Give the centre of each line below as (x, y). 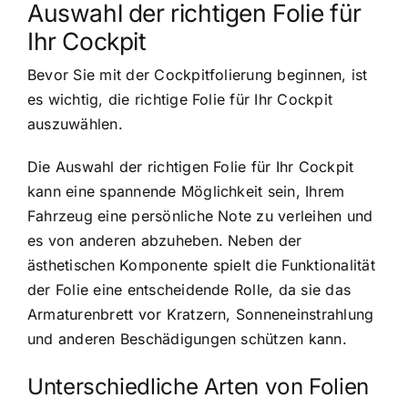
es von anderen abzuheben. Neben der (165, 240)
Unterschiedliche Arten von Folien (199, 386)
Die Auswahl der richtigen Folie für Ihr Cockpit (191, 166)
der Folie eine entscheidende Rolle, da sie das (189, 289)
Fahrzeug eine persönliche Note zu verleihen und (200, 215)
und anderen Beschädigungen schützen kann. (187, 338)
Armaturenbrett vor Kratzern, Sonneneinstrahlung (201, 314)
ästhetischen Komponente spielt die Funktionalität (201, 265)
